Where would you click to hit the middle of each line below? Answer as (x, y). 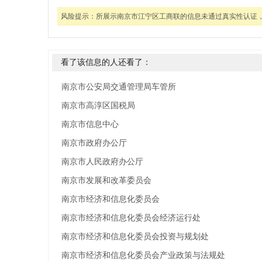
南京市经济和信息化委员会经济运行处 (131, 218)
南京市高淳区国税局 (98, 106)
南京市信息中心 (90, 124)
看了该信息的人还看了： (106, 62)
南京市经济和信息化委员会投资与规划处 (135, 237)
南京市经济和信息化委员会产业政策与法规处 (143, 255)
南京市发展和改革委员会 (106, 180)
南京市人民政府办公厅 (102, 162)
